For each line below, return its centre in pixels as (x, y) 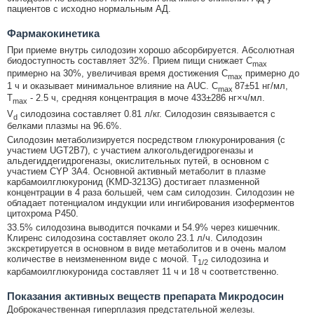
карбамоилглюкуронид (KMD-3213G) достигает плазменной (133, 182)
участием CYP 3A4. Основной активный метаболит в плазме (136, 172)
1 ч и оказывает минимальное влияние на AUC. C (112, 86)
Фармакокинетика (53, 34)
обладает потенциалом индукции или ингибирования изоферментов (151, 203)
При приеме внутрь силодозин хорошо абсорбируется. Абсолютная (151, 50)
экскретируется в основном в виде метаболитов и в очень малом (146, 249)
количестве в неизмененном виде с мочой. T (102, 259)
